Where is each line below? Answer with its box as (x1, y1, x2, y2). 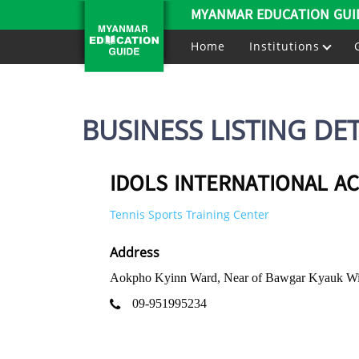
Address (110, 244, 159, 261)
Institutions (249, 38, 324, 54)
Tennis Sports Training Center (110, 207, 269, 222)
